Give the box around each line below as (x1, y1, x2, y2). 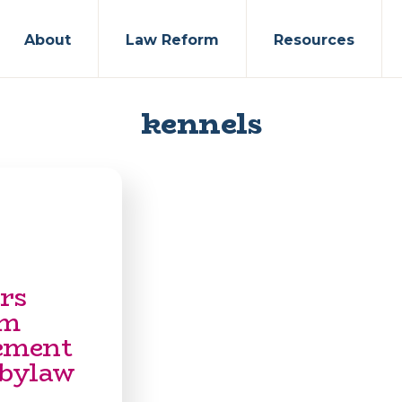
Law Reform (126, 31, 219, 48)
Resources (274, 31, 354, 48)
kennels (140, 101, 262, 146)
